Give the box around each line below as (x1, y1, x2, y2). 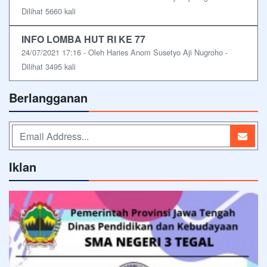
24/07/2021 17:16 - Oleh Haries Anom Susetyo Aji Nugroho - (21, 46, 228, 58)
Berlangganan (9, 89, 88, 106)
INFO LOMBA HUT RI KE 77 (21, 32, 145, 46)
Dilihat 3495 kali (21, 61, 76, 72)
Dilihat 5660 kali (21, 5, 76, 17)
